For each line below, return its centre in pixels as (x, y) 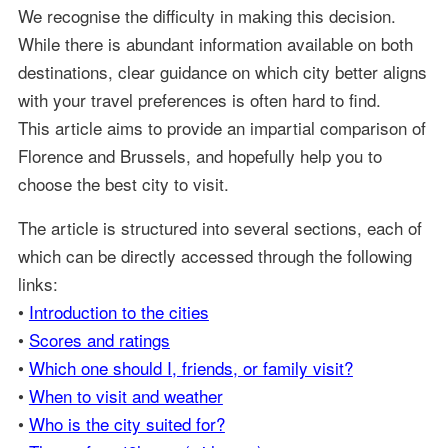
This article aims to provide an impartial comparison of (221, 127)
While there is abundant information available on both (215, 43)
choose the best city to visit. (123, 183)
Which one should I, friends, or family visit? (190, 367)
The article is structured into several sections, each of (219, 227)
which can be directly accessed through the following (214, 255)
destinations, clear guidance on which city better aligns (222, 71)
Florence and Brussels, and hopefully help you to (199, 155)
